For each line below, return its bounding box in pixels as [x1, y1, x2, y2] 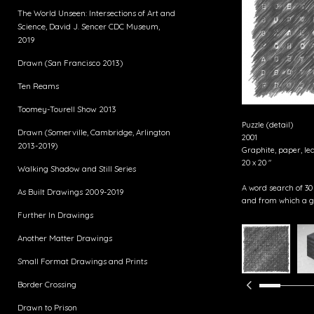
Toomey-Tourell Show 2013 [18, 104, 116, 114]
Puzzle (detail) [242, 120, 293, 130]
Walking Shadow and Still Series [18, 163, 136, 174]
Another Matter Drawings [18, 233, 112, 243]
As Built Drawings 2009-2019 [18, 186, 123, 197]
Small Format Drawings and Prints [18, 256, 147, 266]
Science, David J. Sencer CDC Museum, [18, 21, 160, 32]
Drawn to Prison [18, 302, 77, 313]
